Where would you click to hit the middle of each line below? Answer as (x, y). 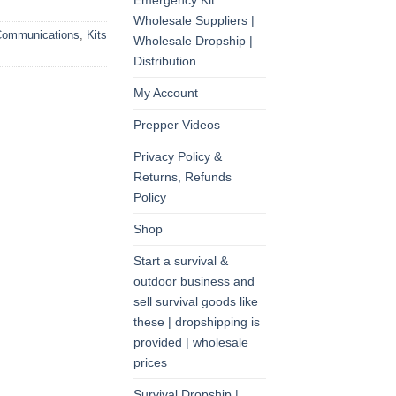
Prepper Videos (177, 125)
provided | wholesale (191, 343)
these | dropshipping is (197, 322)
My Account (166, 93)
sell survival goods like (196, 302)
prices (150, 363)
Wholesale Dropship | (193, 41)
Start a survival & (181, 261)
